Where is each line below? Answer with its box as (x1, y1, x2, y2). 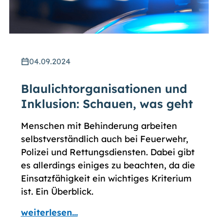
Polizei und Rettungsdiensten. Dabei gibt (20, 146, 195, 158)
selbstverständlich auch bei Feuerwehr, (20, 133, 188, 145)
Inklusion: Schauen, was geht (20, 96, 193, 111)
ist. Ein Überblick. (20, 186, 93, 198)
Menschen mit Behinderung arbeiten (20, 120, 177, 132)
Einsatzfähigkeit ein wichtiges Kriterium (20, 173, 192, 184)
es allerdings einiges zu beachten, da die (20, 160, 195, 171)
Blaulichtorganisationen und (20, 81, 187, 96)
